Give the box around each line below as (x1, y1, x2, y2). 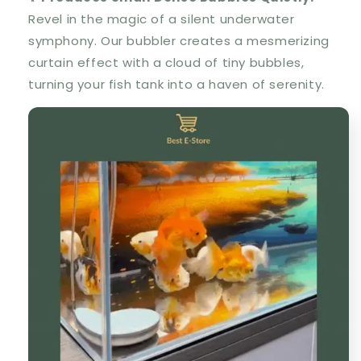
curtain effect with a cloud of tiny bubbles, (28, 54, 305, 72)
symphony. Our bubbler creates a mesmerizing (28, 32, 330, 50)
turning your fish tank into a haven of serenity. (28, 76, 325, 93)
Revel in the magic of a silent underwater (28, 10, 295, 28)
